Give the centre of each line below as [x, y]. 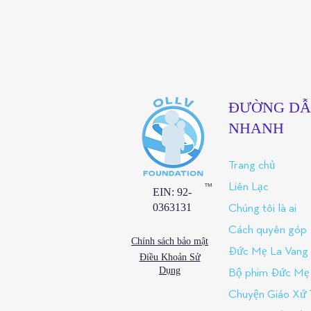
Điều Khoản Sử [170, 257]
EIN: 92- [172, 192]
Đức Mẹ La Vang [268, 252]
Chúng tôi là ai [262, 209]
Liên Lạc [249, 187]
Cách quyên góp [268, 230]
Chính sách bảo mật [170, 241]
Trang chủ [252, 166]
